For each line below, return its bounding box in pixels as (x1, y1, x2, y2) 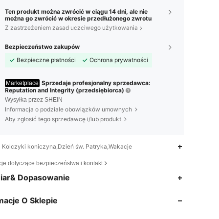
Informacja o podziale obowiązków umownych (5, 106, 132, 113)
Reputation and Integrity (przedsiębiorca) (5, 87, 124, 94)
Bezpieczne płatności (17, 56, 76, 64)
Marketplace (6, 80, 39, 87)
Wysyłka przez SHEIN (5, 96, 63, 103)
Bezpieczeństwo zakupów (5, 43, 80, 50)
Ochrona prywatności (89, 56, 148, 64)
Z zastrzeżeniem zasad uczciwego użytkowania (5, 24, 138, 31)
